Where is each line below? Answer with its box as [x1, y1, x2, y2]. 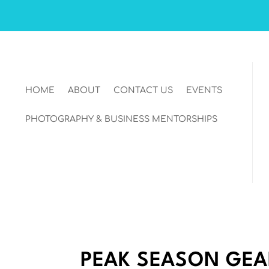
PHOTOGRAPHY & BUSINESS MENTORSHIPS [25, 115, 218, 124]
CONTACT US [113, 86, 174, 95]
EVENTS [186, 86, 223, 95]
